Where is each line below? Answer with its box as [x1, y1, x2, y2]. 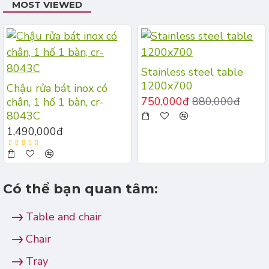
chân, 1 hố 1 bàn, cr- [7, 95, 104, 109]
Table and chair [26, 210, 101, 224]
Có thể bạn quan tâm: [3, 181, 158, 197]
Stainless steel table [141, 65, 243, 79]
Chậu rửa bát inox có [7, 81, 107, 95]
